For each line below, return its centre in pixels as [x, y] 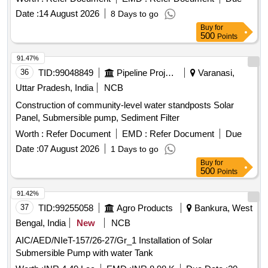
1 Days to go [135, 149]
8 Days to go [135, 14]
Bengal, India [41, 223]
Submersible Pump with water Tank [84, 253]
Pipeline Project [170, 73]
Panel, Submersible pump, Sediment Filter [98, 118]
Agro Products [145, 208]
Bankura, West [222, 208]
